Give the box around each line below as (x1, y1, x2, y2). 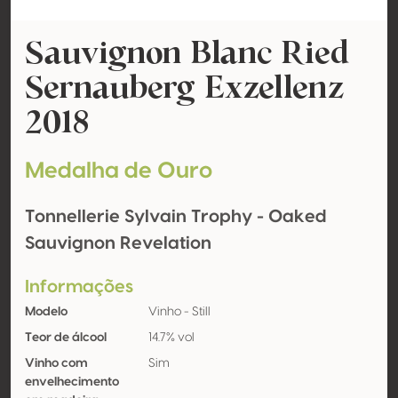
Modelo (25, 306, 68, 318)
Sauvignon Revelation (25, 235, 211, 252)
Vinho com (25, 357, 88, 370)
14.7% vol (147, 331, 195, 344)
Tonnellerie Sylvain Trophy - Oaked (25, 208, 326, 226)
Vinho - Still (147, 306, 211, 318)
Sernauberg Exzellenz (25, 65, 344, 108)
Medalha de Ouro (25, 160, 212, 182)
